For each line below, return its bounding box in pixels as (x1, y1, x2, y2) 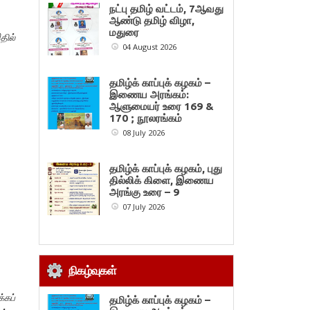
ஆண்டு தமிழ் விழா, (109, 15, 195, 27)
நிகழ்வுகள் (69, 264, 116, 277)
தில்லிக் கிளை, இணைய (109, 174, 215, 187)
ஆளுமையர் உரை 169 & (109, 100, 215, 113)
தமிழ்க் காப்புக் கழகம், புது (109, 163, 223, 175)
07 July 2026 (120, 201, 165, 212)
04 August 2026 (120, 42, 176, 53)
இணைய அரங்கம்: (109, 89, 190, 101)
